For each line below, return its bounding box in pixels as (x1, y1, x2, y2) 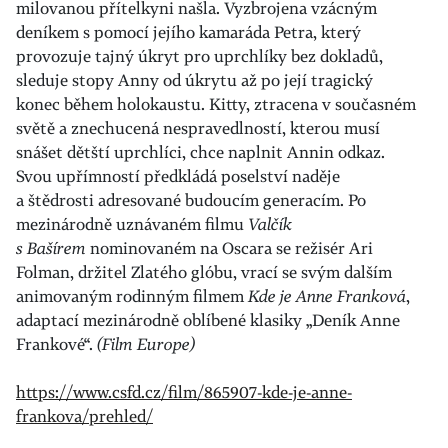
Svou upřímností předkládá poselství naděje (16, 165, 340, 187)
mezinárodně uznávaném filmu (16, 213, 248, 235)
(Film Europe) (97, 333, 195, 355)
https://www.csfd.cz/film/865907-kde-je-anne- (16, 381, 352, 403)
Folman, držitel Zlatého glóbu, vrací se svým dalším (16, 261, 392, 283)
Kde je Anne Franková (248, 285, 406, 307)
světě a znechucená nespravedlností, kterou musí (16, 117, 380, 139)
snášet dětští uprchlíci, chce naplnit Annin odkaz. (16, 141, 385, 163)
